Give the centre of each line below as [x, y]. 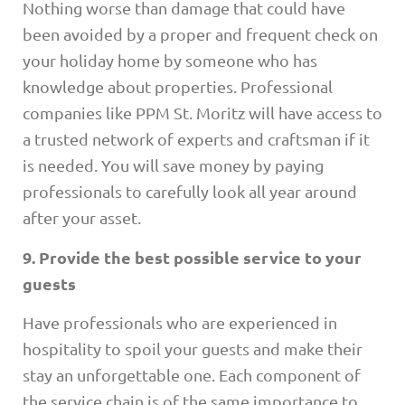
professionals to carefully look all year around [190, 192]
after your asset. [82, 218]
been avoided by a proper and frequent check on [200, 34]
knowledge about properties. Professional [178, 87]
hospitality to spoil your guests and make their [193, 349]
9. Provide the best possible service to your [192, 257]
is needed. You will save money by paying [173, 165]
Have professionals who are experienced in [180, 323]
